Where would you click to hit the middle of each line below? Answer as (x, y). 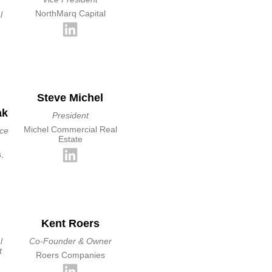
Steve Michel (70, 98)
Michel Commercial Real (70, 129)
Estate (70, 139)
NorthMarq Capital (70, 13)
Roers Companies (70, 255)
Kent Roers (70, 223)
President (70, 115)
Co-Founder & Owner (70, 241)
